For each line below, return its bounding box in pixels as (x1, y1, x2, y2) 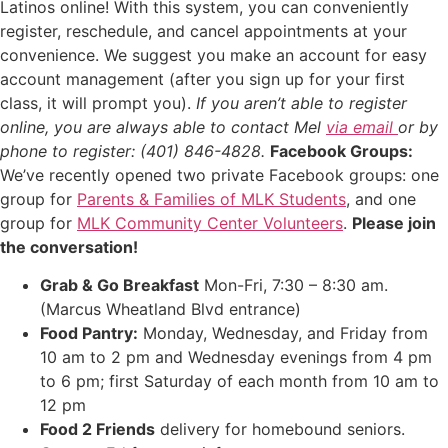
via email (326, 116, 398, 137)
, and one (346, 188, 416, 209)
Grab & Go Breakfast (40, 275, 199, 296)
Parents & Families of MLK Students (77, 188, 346, 209)
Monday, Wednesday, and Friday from (138, 323, 428, 344)
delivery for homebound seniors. (155, 419, 405, 440)
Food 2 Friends (40, 419, 155, 440)
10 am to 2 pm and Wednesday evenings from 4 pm (40, 347, 432, 368)
